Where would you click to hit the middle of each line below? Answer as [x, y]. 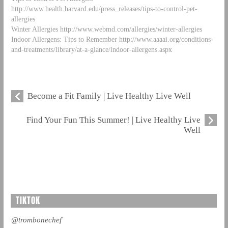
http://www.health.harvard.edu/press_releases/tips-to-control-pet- [104, 9]
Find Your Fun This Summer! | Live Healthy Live [114, 120]
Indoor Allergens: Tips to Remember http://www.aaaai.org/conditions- [112, 39]
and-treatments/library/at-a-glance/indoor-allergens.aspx [91, 50]
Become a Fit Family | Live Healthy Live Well [109, 96]
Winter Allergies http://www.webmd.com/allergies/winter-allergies [106, 29]
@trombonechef [36, 220]
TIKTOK [28, 201]
